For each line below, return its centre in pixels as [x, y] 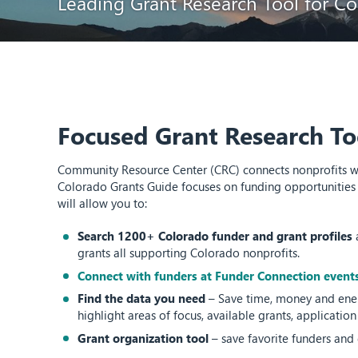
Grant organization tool [143, 338]
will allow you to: [102, 203]
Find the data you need [142, 298]
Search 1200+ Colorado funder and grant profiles [215, 236]
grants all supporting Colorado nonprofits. [189, 253]
